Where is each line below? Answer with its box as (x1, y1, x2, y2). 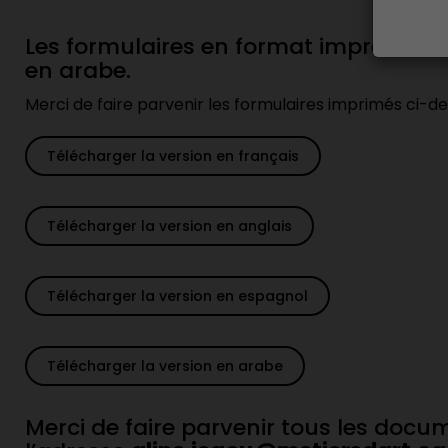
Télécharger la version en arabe (47, 356, 283, 376)
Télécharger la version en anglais (47, 216, 292, 236)
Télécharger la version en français (47, 146, 299, 166)
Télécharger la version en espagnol (47, 286, 308, 306)
